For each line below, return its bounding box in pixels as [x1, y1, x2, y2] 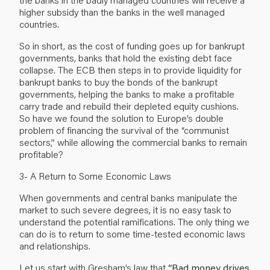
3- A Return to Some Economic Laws [19, 169, 171, 182]
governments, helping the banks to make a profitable [19, 87, 234, 100]
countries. [19, 17, 59, 30]
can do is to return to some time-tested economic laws [19, 227, 245, 240]
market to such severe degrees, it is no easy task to [19, 202, 231, 216]
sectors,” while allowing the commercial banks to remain [19, 135, 247, 148]
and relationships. [19, 239, 90, 252]
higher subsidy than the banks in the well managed [19, 5, 225, 18]
